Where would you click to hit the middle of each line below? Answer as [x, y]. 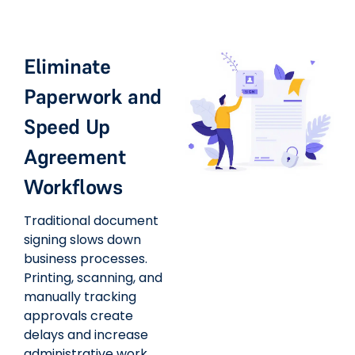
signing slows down [82, 240]
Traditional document [91, 221]
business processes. [86, 259]
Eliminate [67, 67]
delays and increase [86, 335]
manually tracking [80, 297]
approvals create [78, 316]
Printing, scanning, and [93, 278]
